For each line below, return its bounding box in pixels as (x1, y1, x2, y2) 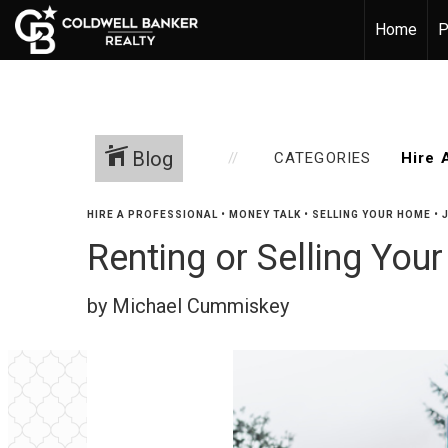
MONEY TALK (229, 209, 301, 220)
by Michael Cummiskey (87, 294, 289, 318)
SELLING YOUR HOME (312, 209, 431, 220)
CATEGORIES (273, 149, 372, 167)
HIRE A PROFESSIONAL (87, 209, 218, 220)
